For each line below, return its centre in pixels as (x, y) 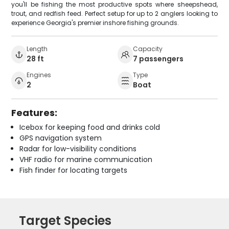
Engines (39, 75)
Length (37, 49)
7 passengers (158, 59)
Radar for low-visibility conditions (78, 148)
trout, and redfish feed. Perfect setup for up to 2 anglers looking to (114, 13)
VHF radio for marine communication (86, 159)
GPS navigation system (61, 138)
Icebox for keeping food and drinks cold (90, 127)
